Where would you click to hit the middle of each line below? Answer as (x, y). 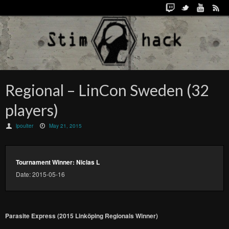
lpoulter (25, 126)
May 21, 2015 (66, 126)
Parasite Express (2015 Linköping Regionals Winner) (82, 216)
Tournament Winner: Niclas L (58, 162)
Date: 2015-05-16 (40, 174)
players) (32, 110)
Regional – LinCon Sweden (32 (107, 90)
